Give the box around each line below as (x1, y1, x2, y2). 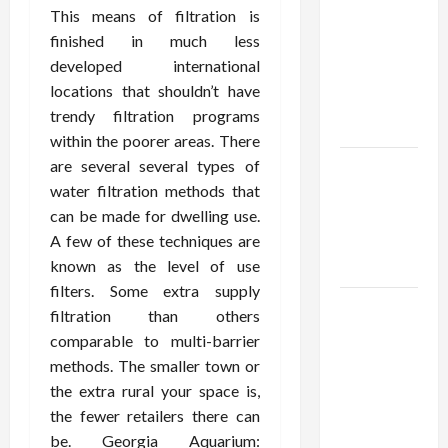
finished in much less (50, 31, 260, 50)
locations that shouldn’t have (50, 81, 260, 100)
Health (339, 257, 390, 277)
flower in (339, 42, 405, 62)
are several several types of (50, 156, 260, 175)
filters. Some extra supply (50, 281, 260, 300)
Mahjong (339, 372, 403, 392)
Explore (339, 297, 395, 317)
